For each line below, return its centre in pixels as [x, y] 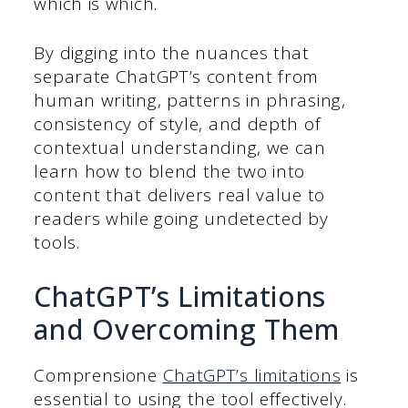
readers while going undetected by [181, 219]
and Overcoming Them [187, 329]
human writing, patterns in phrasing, [190, 101]
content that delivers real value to [179, 195]
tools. [57, 243]
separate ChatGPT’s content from [177, 77]
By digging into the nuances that [172, 53]
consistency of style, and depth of [178, 124]
